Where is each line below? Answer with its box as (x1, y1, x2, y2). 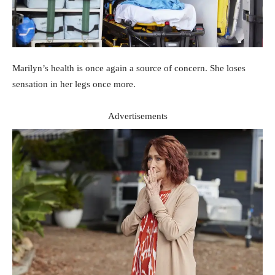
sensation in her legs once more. (12, 79, 136, 90)
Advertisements (107, 111, 168, 122)
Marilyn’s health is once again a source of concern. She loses (12, 63, 246, 74)
